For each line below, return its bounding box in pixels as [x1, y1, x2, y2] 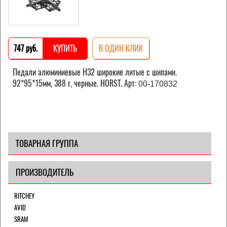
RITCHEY [14, 191, 34, 201]
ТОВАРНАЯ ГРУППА [16, 137, 78, 149]
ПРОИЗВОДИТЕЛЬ [16, 166, 73, 178]
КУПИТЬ [53, 43, 77, 54]
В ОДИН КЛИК [99, 43, 143, 54]
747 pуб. [14, 43, 37, 54]
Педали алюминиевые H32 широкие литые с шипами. [13, 66, 177, 78]
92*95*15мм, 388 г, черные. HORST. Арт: [13, 78, 138, 89]
